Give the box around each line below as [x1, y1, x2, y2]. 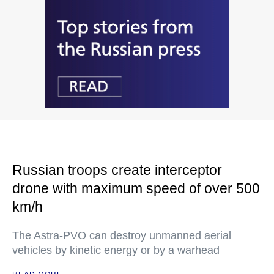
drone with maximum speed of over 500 [12, 180, 260, 197]
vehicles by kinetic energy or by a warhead [12, 244, 220, 257]
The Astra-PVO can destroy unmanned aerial [12, 229, 231, 242]
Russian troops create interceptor [12, 162, 222, 179]
